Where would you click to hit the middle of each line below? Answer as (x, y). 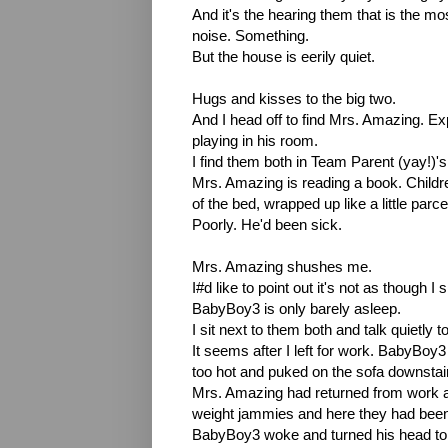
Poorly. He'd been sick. (267, 224)
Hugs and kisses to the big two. (294, 98)
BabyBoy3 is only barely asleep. (296, 308)
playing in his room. (255, 140)
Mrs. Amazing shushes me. (282, 266)
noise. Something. (250, 35)
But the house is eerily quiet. (283, 56)
